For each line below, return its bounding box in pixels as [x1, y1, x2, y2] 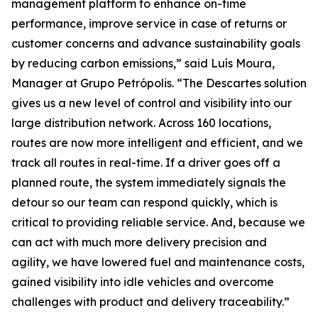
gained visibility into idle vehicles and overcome [11, 275, 274, 289]
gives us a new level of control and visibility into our [11, 96, 292, 110]
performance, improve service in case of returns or [11, 16, 287, 31]
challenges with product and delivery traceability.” [11, 295, 290, 309]
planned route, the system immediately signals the [11, 175, 286, 190]
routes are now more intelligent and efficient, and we [11, 136, 303, 150]
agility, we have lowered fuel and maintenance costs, [11, 255, 305, 269]
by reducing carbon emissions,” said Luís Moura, [11, 56, 275, 70]
